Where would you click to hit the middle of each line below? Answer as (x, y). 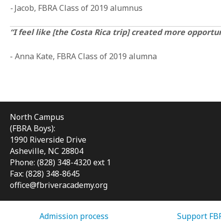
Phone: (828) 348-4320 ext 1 (60, 162)
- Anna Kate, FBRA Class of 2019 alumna (83, 56)
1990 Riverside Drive (48, 139)
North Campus (37, 117)
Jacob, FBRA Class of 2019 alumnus (78, 8)
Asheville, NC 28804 (47, 151)
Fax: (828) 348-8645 (45, 173)
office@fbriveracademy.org (59, 185)
